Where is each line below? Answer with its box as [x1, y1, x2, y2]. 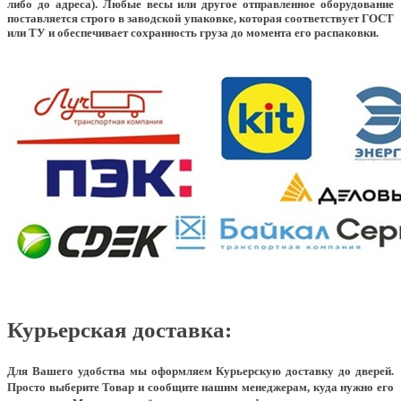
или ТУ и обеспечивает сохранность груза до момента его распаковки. [7, 25, 379, 39]
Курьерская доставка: [7, 318, 232, 343]
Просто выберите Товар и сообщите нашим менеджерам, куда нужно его [7, 380, 394, 395]
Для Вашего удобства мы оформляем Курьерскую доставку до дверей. [7, 364, 394, 379]
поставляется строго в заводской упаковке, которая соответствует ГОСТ [7, 11, 394, 25]
